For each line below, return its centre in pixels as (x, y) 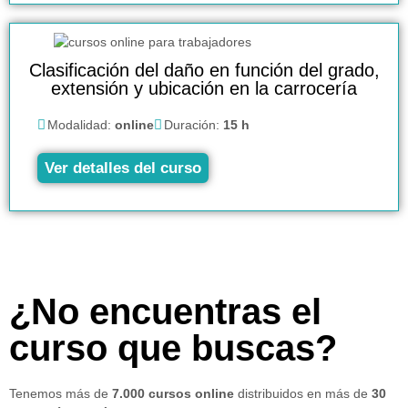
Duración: (194, 124)
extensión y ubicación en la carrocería (204, 88)
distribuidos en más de (303, 393)
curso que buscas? (173, 347)
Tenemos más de (61, 393)
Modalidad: (81, 124)
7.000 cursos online (173, 393)
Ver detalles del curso (123, 168)
